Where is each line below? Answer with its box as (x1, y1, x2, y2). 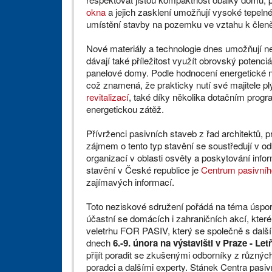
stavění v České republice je (86, 163, 201, 177)
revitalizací (86, 90, 129, 104)
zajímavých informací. (86, 175, 174, 189)
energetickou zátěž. (86, 103, 164, 116)
